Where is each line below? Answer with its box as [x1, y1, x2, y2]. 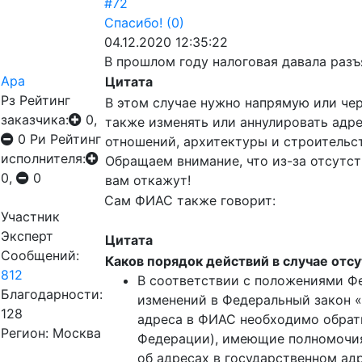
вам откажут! [105, 172, 191, 188]
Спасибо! [104, 15, 162, 31]
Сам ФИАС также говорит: [104, 192, 276, 208]
